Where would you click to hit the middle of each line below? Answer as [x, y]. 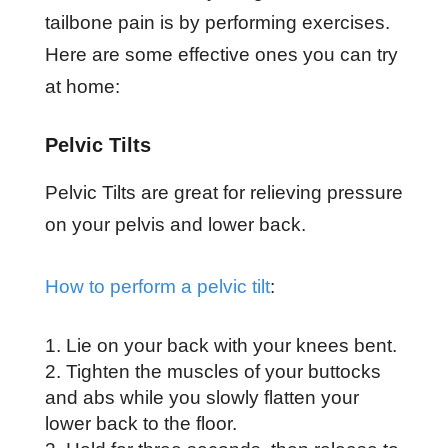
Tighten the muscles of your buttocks [223, 371]
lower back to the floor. [140, 423]
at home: [82, 86]
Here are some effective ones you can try [221, 54]
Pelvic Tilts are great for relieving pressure [223, 192]
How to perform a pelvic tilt [157, 286]
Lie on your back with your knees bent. [233, 345]
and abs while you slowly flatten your [201, 397]
